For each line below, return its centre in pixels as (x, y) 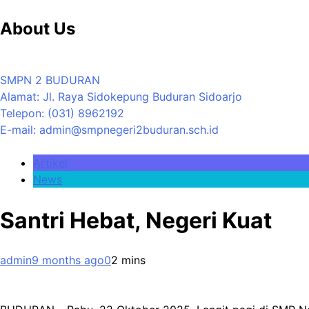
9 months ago (68, 260)
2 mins (128, 260)
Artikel (50, 162)
